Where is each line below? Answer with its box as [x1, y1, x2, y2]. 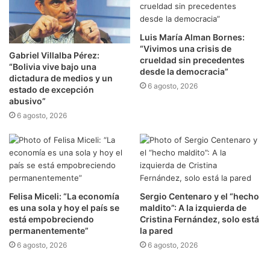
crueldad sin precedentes [140, 55, 245, 66]
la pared [140, 225, 173, 236]
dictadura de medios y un [9, 72, 113, 83]
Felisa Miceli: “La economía [9, 190, 119, 201]
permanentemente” [9, 225, 89, 236]
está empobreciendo [9, 213, 94, 224]
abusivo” [9, 95, 46, 106]
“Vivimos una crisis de [140, 43, 231, 54]
